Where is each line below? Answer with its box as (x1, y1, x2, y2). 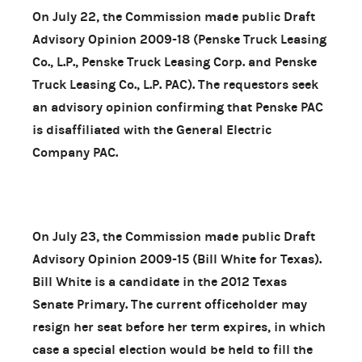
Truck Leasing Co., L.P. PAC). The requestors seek (32, 76, 318, 92)
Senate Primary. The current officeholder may (32, 296, 307, 312)
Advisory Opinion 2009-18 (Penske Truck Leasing (32, 31, 326, 47)
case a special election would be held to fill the (32, 341, 313, 357)
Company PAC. (32, 144, 118, 160)
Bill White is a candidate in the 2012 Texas (32, 273, 287, 289)
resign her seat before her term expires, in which (32, 318, 326, 335)
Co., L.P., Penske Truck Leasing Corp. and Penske (32, 53, 317, 69)
